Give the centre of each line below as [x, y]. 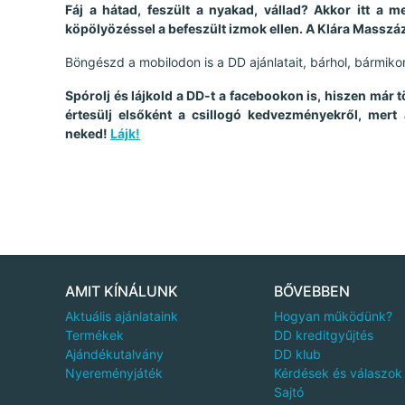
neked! [88, 133]
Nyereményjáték [114, 372]
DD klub [297, 353]
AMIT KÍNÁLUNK [122, 291]
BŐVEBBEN [311, 291]
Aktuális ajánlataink [122, 316]
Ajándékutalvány [114, 353]
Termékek [94, 334]
